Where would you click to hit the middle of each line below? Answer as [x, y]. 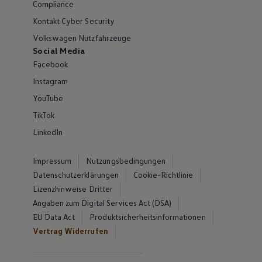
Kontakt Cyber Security [73, 21]
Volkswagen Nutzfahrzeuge [82, 38]
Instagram [50, 81]
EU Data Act [54, 217]
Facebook [50, 64]
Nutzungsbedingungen [126, 161]
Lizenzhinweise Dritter [73, 189]
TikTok [44, 115]
